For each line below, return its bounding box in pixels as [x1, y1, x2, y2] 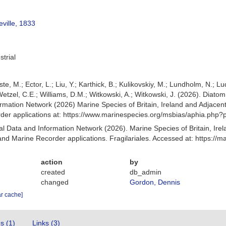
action [41, 158, 63, 166]
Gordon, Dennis [129, 178, 180, 186]
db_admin [129, 168, 161, 176]
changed [41, 178, 69, 186]
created [41, 168, 66, 176]
